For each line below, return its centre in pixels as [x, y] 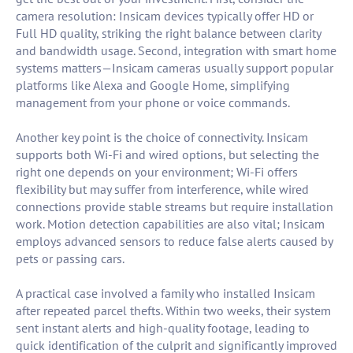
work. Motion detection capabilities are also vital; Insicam [170, 224]
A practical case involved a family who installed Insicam [165, 294]
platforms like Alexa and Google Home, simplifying [153, 85]
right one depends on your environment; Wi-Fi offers [157, 172]
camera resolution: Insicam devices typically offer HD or [165, 16]
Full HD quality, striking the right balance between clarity [168, 33]
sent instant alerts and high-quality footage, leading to [163, 328]
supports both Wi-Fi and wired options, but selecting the [167, 155]
